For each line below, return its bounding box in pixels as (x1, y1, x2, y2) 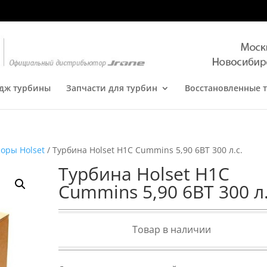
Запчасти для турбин (66, 82, 157, 94)
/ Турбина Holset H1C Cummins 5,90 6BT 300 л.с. (45, 144, 243, 156)
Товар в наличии (132, 223, 212, 236)
